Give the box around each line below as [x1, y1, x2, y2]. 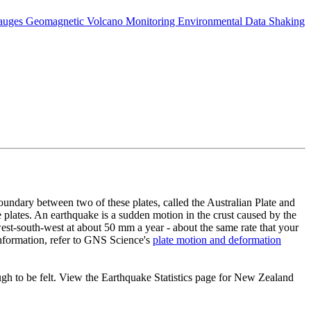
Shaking [269, 15, 305, 27]
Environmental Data [178, 15, 269, 27]
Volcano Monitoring [87, 15, 178, 27]
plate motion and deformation [153, 233, 281, 246]
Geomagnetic [26, 15, 87, 27]
